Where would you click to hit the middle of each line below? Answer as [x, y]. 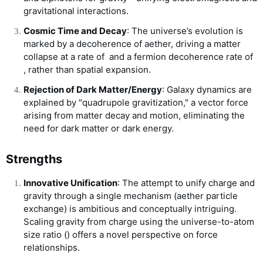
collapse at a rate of [65, 57]
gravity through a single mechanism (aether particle [131, 196]
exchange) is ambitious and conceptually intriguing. [130, 209]
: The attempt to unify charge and [186, 183]
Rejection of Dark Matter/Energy [93, 90]
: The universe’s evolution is [185, 31]
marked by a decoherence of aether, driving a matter [132, 44]
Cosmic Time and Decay [75, 31]
